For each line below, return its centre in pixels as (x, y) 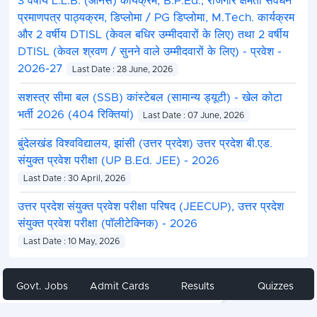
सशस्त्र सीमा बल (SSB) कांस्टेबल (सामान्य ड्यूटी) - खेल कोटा (150, 98)
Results (197, 287)
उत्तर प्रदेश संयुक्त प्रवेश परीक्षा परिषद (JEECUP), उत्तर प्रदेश (150, 207)
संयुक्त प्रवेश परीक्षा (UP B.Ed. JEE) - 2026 (118, 161)
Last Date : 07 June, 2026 (193, 116)
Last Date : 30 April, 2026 (74, 179)
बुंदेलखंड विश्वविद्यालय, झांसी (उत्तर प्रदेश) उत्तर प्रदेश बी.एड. (145, 144)
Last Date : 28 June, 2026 (122, 70)
